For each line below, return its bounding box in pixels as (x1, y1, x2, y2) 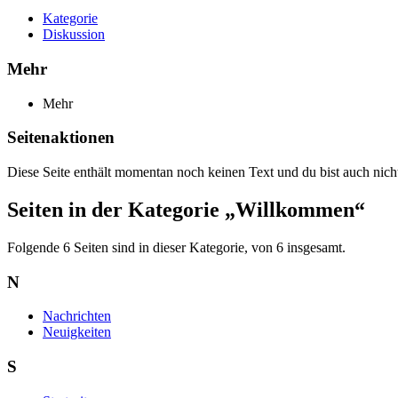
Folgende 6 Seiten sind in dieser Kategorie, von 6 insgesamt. (7, 239, 346, 255)
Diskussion (43, 27, 105, 43)
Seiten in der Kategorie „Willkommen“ (7, 198, 365, 222)
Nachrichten (43, 308, 111, 324)
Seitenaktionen (7, 128, 115, 147)
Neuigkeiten (43, 324, 111, 340)
